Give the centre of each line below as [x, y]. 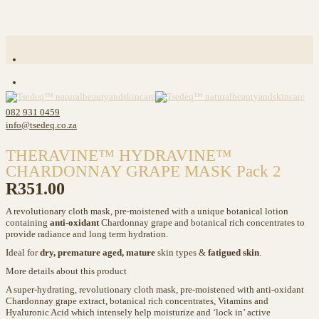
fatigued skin [234, 252]
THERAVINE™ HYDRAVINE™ [119, 156]
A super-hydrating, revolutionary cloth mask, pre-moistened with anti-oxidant [155, 289]
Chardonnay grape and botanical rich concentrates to [202, 223]
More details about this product [66, 271]
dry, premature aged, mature [98, 252]
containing [28, 223]
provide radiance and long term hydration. [87, 234]
